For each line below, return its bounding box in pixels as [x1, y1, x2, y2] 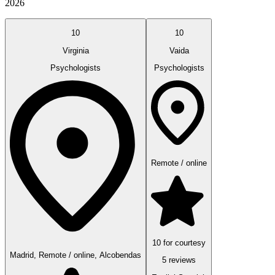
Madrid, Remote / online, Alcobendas [10, 250, 141, 260]
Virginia [62, 45, 89, 55]
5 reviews [162, 255, 196, 265]
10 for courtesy [152, 238, 206, 248]
